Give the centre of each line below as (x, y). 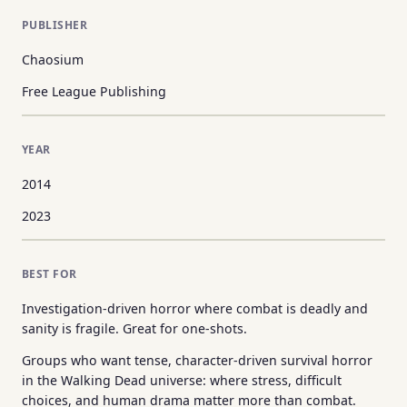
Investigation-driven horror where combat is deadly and (195, 309)
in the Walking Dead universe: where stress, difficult (182, 380)
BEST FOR (50, 273)
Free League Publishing (94, 91)
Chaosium (53, 60)
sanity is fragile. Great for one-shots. (134, 329)
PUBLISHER (55, 25)
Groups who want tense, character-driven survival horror (197, 360)
